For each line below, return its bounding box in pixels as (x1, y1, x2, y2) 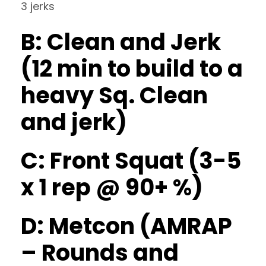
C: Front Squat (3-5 (21, 145, 241, 176)
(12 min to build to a (21, 53, 243, 84)
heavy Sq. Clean (21, 80, 208, 111)
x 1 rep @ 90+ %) (21, 172, 203, 203)
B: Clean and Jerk (21, 26, 221, 58)
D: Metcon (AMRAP (21, 210, 232, 242)
